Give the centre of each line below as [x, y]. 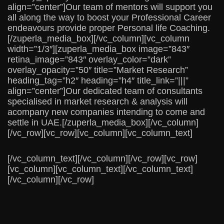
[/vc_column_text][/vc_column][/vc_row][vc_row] [102, 159]
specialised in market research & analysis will [97, 102]
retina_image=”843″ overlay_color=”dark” [89, 60]
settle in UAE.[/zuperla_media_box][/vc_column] [103, 123]
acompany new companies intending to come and [106, 112]
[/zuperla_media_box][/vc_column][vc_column [98, 39]
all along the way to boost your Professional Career [109, 18]
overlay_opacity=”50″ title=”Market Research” [98, 70]
